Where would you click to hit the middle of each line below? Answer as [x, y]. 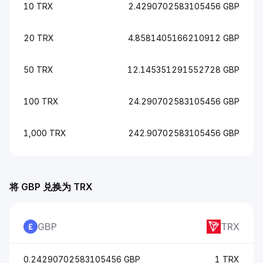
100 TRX [41, 101]
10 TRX [38, 6]
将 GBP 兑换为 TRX [51, 187]
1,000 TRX [45, 133]
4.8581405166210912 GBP [184, 38]
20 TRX [39, 38]
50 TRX [38, 70]
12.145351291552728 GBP [183, 70]
